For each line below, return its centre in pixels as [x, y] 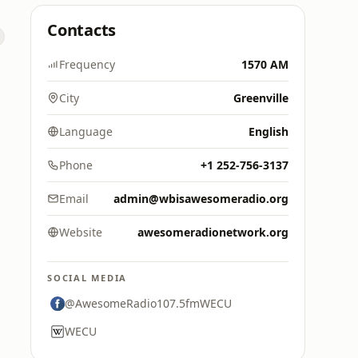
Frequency [87, 64]
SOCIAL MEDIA [88, 278]
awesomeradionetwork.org [213, 232]
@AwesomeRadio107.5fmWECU [148, 303]
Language [86, 131]
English [268, 131]
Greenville [261, 98]
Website [81, 232]
